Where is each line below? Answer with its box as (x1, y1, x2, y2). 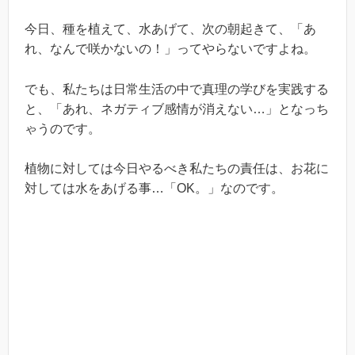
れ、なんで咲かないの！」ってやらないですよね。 (25, 41, 316, 55)
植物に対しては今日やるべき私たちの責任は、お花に (25, 162, 329, 176)
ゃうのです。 (25, 121, 101, 136)
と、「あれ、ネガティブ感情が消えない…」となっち (25, 101, 329, 116)
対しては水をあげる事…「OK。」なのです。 (25, 181, 284, 196)
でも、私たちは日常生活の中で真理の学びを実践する (25, 82, 329, 96)
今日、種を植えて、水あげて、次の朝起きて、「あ (25, 21, 316, 36)
